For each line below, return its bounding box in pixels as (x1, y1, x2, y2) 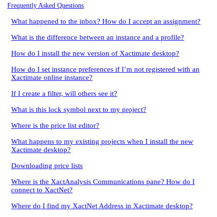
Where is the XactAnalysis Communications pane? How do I (11, 178, 195, 186)
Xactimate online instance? (11, 74, 93, 81)
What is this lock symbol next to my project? (11, 106, 146, 113)
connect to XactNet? (11, 186, 73, 194)
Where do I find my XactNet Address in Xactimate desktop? (11, 202, 193, 210)
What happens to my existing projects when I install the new (11, 138, 193, 145)
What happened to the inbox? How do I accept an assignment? (11, 17, 201, 25)
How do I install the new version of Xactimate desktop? (11, 49, 179, 57)
